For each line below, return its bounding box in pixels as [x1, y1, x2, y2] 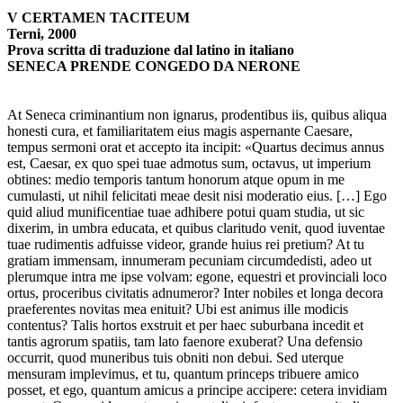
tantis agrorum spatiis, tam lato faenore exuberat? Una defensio [7, 334, 363, 350]
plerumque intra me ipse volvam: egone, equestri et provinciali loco [7, 269, 387, 285]
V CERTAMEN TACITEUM [7, 10, 190, 26]
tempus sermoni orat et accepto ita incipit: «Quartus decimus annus [7, 139, 384, 156]
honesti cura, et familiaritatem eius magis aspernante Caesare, [7, 123, 353, 139]
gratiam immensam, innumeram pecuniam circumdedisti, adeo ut [7, 253, 372, 269]
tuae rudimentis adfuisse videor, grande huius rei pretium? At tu [7, 237, 364, 253]
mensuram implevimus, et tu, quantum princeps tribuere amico [7, 366, 359, 382]
